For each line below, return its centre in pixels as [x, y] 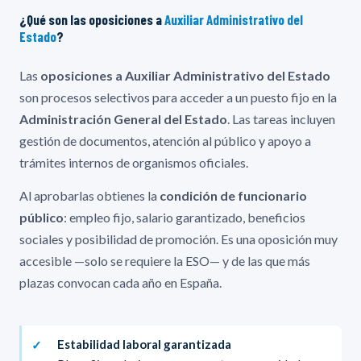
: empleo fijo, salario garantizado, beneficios [185, 217]
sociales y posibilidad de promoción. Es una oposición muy [178, 239]
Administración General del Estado [123, 118]
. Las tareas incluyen [281, 118]
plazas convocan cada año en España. [120, 282]
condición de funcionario [233, 195]
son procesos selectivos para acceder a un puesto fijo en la [178, 97]
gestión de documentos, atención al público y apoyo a [165, 140]
